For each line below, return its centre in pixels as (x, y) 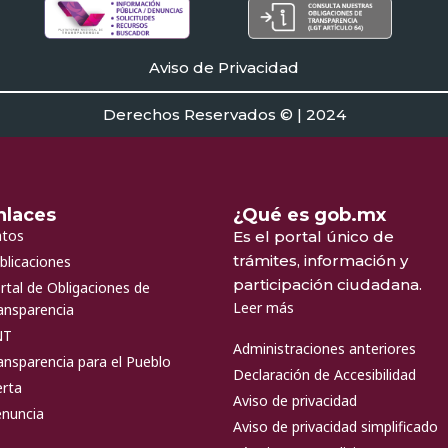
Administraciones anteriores (324, 349)
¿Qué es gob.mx (309, 215)
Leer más (263, 308)
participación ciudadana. (327, 285)
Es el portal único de (313, 237)
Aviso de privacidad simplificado (335, 427)
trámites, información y (320, 261)
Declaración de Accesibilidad (324, 375)
